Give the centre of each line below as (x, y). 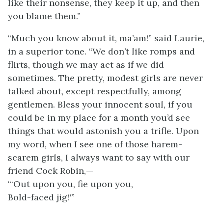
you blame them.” (44, 16)
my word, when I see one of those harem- (95, 144)
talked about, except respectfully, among (95, 91)
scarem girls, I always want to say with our (99, 157)
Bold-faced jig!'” (41, 197)
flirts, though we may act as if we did (86, 65)
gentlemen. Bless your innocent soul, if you (100, 104)
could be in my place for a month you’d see (99, 118)
